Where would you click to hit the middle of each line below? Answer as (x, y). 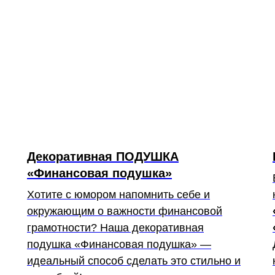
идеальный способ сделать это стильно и (134, 261)
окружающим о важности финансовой (125, 211)
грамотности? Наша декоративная (115, 228)
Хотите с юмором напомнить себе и (118, 195)
